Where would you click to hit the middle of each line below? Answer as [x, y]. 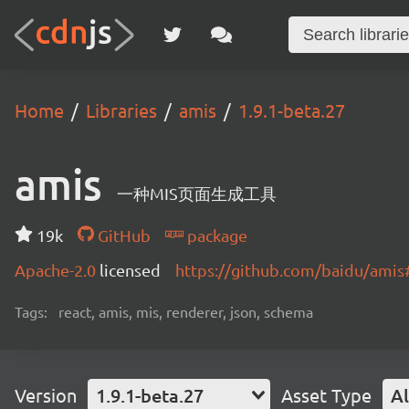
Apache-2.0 [57, 270]
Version [46, 395]
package [215, 235]
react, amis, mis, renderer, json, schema [186, 311]
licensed [130, 270]
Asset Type [326, 395]
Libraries [121, 110]
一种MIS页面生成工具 [197, 193]
